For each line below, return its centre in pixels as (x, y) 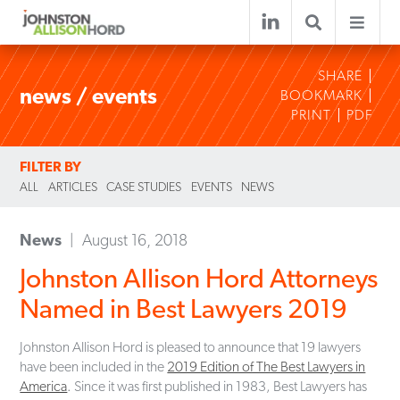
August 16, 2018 (134, 240)
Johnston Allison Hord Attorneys (199, 278)
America (44, 386)
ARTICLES (72, 187)
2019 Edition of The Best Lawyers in (267, 366)
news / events (89, 96)
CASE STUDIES (144, 187)
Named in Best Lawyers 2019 (184, 308)
